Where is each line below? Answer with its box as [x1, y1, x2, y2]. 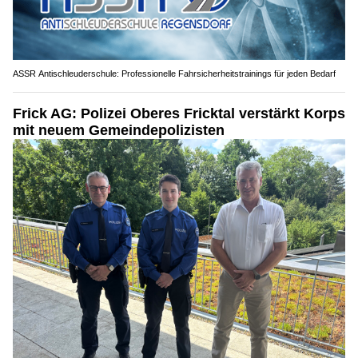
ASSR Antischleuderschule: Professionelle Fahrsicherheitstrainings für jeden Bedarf [13, 69, 336, 78]
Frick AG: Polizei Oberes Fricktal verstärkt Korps [13, 105, 345, 121]
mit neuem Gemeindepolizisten [13, 122, 225, 138]
